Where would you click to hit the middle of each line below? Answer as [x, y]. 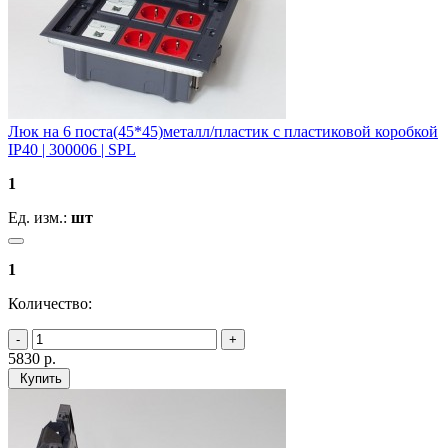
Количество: [50, 303]
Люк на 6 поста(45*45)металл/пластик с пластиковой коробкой [223, 131]
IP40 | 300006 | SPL [72, 149]
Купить [39, 378]
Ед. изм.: [39, 217]
